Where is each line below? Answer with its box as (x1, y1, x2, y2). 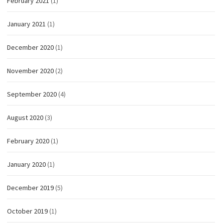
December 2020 (7, 43, 54, 52)
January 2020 (7, 160, 46, 169)
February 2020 (7, 136, 49, 146)
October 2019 (7, 207, 48, 216)
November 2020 (7, 66, 54, 76)
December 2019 (7, 183, 54, 193)
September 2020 (7, 90, 57, 99)
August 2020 (7, 113, 43, 122)
